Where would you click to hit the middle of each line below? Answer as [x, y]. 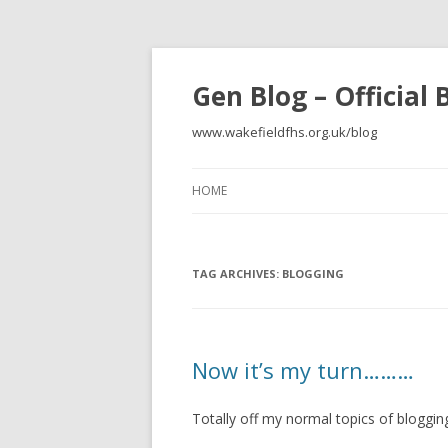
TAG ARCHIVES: [237, 273]
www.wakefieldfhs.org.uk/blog [284, 132]
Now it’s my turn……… [303, 370]
